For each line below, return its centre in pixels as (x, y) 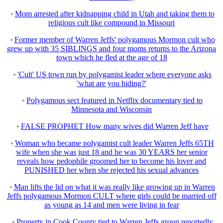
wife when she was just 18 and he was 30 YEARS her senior (111, 152)
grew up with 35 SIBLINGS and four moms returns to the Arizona (111, 49)
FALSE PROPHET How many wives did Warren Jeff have (114, 126)
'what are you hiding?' (111, 84)
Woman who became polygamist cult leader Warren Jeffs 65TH (114, 143)
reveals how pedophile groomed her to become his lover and (111, 161)
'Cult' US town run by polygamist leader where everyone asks (114, 75)
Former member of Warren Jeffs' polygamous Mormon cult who (114, 40)
